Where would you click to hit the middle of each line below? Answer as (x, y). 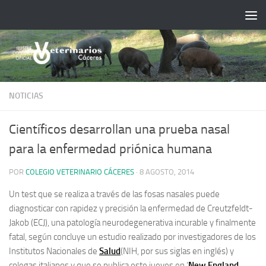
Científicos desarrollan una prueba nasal (119, 129)
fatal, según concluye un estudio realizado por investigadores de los (132, 237)
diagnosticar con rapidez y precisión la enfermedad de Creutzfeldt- (131, 208)
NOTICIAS (26, 96)
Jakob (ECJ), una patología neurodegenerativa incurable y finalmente (132, 222)
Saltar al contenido (54, 17)
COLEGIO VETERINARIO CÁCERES (80, 172)
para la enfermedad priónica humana (110, 149)
